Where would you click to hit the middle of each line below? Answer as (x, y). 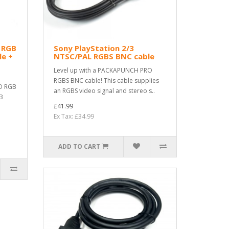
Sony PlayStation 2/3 (94, 48)
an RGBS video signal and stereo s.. (104, 91)
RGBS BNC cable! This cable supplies (106, 81)
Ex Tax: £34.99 (74, 117)
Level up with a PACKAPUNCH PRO (103, 71)
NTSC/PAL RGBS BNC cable (104, 56)
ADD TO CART (79, 147)
